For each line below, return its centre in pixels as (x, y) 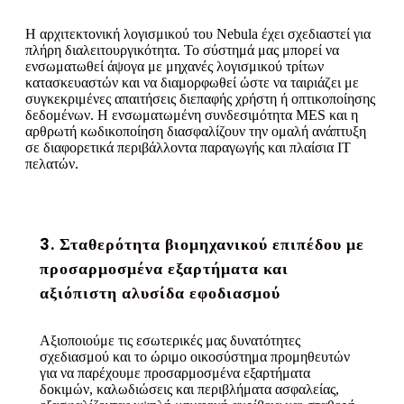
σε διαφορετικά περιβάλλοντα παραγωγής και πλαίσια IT (188, 147)
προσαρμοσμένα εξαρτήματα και (164, 268)
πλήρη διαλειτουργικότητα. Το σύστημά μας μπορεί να (182, 50)
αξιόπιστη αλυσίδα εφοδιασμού (160, 292)
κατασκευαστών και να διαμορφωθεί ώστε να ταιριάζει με (192, 82)
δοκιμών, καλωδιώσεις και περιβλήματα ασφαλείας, (189, 389)
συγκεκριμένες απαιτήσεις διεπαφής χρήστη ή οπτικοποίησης (200, 98)
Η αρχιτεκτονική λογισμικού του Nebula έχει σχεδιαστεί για (198, 33)
